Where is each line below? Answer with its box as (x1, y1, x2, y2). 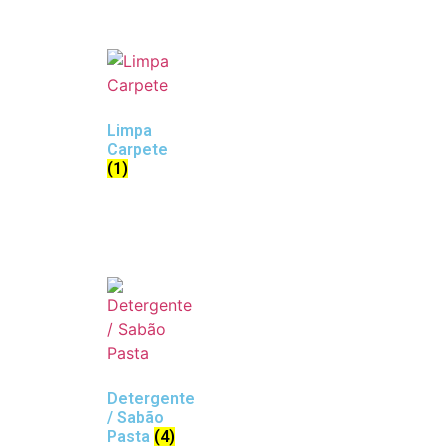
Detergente (107, 388, 195, 408)
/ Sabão (107, 407, 164, 427)
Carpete (107, 139, 168, 159)
